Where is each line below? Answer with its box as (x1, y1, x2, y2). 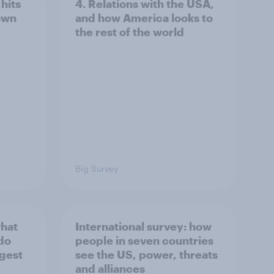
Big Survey (75, 163, 118, 174)
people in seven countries (75, 234, 213, 247)
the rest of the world (75, 25, 184, 39)
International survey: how (75, 220, 212, 233)
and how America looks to (75, 11, 213, 24)
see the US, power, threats (75, 248, 218, 261)
